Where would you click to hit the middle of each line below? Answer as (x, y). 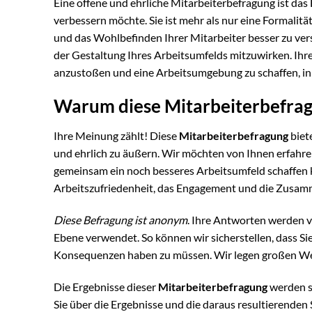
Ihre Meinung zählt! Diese (116, 136)
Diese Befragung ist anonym (120, 220)
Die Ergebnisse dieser (106, 286)
